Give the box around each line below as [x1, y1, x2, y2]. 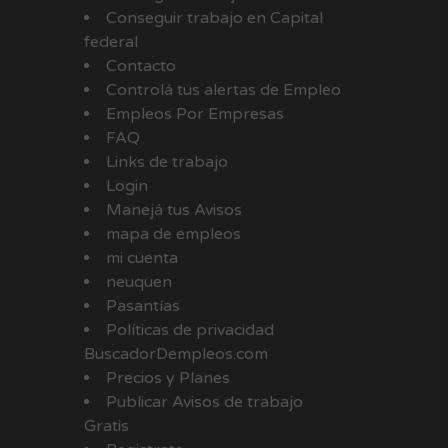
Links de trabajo [105, 152, 228, 173]
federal [83, 32, 138, 53]
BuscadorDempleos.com [83, 344, 268, 365]
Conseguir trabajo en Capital [105, 8, 323, 29]
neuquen [105, 272, 172, 293]
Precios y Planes [105, 368, 230, 389]
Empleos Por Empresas [105, 104, 284, 125]
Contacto [105, 56, 176, 77]
